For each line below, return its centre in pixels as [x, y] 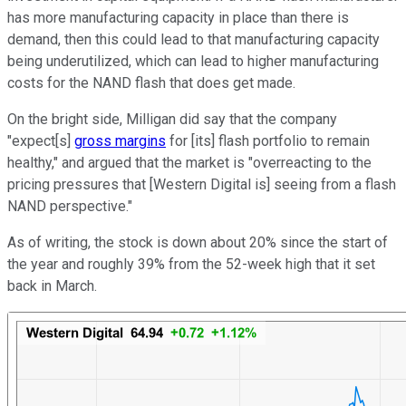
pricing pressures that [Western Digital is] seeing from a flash [202, 185]
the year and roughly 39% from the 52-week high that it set [191, 265]
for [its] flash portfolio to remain [268, 141]
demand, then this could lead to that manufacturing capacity [193, 40]
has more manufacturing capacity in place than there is [178, 18]
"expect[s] [41, 141]
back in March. [54, 286]
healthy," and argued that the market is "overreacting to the [189, 163]
